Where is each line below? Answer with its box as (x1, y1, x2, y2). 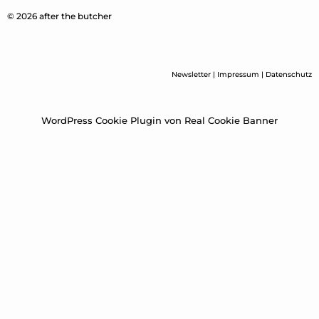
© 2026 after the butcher (7, 11, 112, 22)
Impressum (217, 70, 259, 80)
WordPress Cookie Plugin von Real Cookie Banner (41, 115, 278, 127)
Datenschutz (266, 70, 312, 80)
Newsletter (172, 70, 211, 80)
